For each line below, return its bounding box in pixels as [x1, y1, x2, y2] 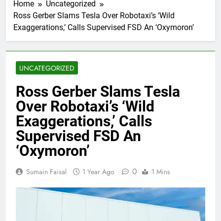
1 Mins [151, 166, 170, 177]
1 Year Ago [82, 166, 114, 177]
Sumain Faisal [26, 166, 67, 177]
